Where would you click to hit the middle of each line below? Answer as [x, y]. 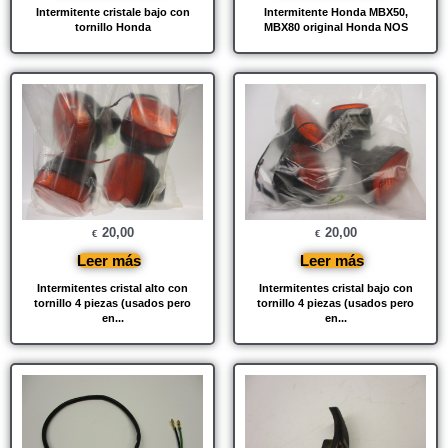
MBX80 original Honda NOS [335, 27]
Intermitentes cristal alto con [112, 287]
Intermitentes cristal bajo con [335, 287]
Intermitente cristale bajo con [112, 12]
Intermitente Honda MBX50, [335, 12]
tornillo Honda [112, 27]
